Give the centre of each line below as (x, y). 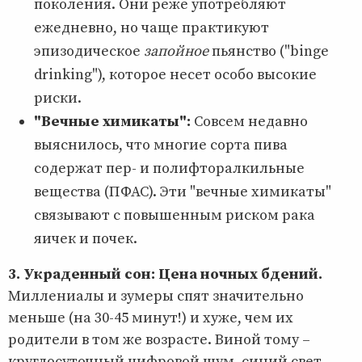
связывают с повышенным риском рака (175, 215)
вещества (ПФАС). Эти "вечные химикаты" (183, 192)
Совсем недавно (249, 121)
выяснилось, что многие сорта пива (161, 145)
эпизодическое (89, 51)
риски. (58, 98)
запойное (176, 51)
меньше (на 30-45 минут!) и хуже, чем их (151, 318)
